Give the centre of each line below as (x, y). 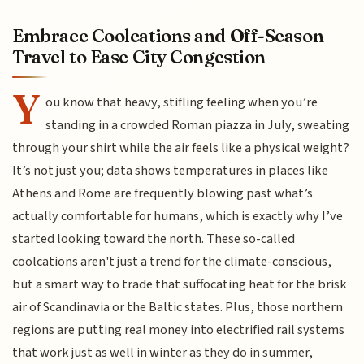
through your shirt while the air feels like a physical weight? (181, 147)
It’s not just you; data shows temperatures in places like (171, 170)
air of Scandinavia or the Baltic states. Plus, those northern (178, 307)
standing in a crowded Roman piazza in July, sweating (198, 125)
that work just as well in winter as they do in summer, (163, 352)
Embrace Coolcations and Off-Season (168, 35)
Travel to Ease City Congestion (139, 56)
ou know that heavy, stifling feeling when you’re (182, 102)
